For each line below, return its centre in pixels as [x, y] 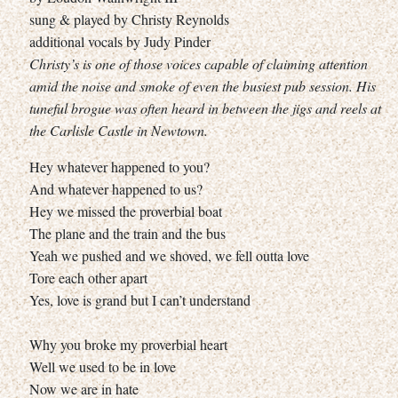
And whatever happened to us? [116, 188]
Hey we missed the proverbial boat [126, 211]
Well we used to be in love [103, 366]
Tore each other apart [88, 277]
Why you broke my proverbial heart [128, 344]
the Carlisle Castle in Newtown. [119, 130]
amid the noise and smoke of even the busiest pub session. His [203, 85]
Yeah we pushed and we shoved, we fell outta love [169, 255]
